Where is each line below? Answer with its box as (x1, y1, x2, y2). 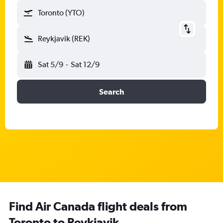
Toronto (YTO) (38, 8, 85, 17)
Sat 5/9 (38, 60, 63, 69)
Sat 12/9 (70, 60, 100, 69)
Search (99, 87, 124, 96)
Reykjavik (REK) (38, 34, 90, 43)
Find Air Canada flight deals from (9, 199, 187, 213)
